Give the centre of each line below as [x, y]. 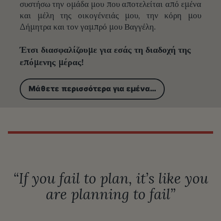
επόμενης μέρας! [52, 62]
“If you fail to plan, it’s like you [110, 179]
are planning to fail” [110, 194]
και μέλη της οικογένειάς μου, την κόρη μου [110, 16]
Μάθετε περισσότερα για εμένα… [92, 89]
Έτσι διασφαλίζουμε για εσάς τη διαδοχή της [105, 49]
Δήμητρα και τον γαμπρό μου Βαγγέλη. [88, 27]
